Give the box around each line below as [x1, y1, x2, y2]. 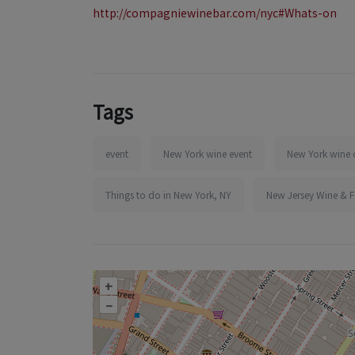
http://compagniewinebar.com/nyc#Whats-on [93, 5, 337, 21]
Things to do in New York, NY [105, 188, 231, 201]
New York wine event [163, 147, 252, 160]
